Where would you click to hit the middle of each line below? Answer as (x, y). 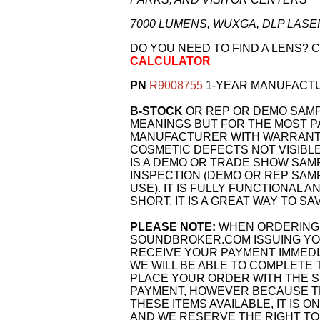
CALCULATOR (170, 61)
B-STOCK (156, 111)
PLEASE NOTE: (173, 227)
